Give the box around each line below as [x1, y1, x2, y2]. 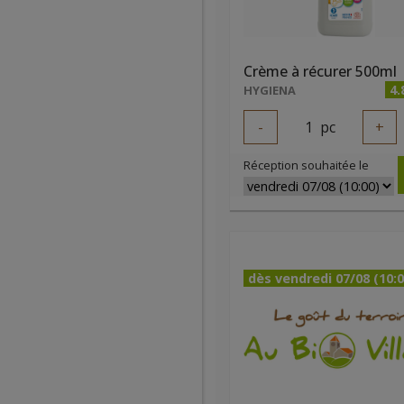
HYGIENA [243, 82, 296, 98]
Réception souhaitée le [243, 157, 369, 173]
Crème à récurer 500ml [243, 61, 397, 81]
